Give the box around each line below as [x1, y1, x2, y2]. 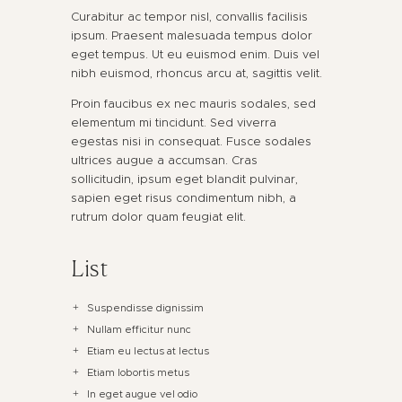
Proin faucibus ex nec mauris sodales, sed [71, 96, 316, 112]
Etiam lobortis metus [87, 365, 190, 379]
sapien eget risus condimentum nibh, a [71, 190, 296, 206]
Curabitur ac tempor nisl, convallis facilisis [71, 9, 308, 25]
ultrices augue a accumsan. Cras [71, 153, 258, 169]
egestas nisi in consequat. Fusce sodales [71, 134, 311, 150]
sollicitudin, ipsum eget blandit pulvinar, [71, 171, 298, 188]
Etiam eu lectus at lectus [87, 344, 210, 357]
